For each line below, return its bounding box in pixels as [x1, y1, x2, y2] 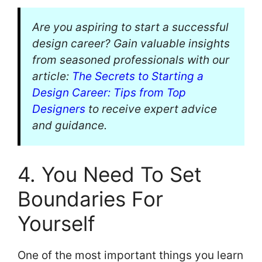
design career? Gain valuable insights [32, 36, 230, 50]
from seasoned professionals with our [32, 53, 229, 67]
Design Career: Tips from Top [32, 85, 186, 99]
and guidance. [32, 118, 107, 132]
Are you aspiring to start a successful [32, 20, 229, 34]
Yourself [18, 211, 95, 236]
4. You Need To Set [18, 162, 202, 187]
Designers [32, 102, 85, 116]
